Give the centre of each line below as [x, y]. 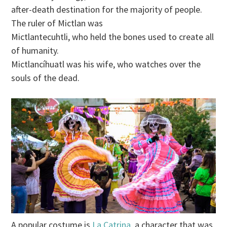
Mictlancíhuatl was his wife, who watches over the [106, 64]
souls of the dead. [46, 78]
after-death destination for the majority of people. [107, 9]
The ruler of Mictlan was [57, 23]
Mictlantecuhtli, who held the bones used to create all [113, 36]
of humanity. [35, 50]
